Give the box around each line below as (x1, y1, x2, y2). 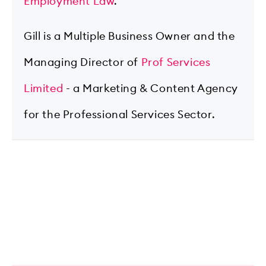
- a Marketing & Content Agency (63, 83, 238, 94)
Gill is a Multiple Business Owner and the (24, 30, 235, 42)
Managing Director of (24, 56, 141, 68)
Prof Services (141, 56, 211, 68)
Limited (24, 83, 64, 94)
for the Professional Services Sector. (24, 109, 216, 120)
